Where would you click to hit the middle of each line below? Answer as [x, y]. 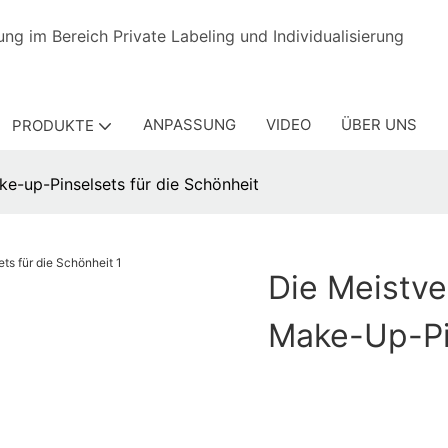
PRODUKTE [52, 125]
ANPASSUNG [189, 124]
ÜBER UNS [378, 124]
